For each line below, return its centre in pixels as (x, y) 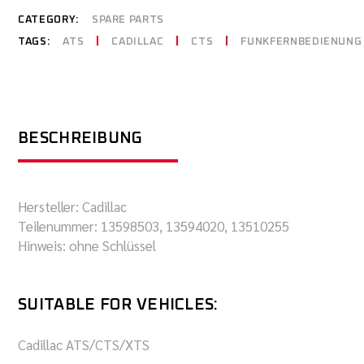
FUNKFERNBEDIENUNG (301, 42)
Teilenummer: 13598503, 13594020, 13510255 (154, 226)
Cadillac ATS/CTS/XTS (84, 344)
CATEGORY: (48, 20)
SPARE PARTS (128, 20)
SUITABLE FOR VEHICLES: (118, 305)
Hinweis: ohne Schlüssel (87, 245)
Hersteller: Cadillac (72, 206)
